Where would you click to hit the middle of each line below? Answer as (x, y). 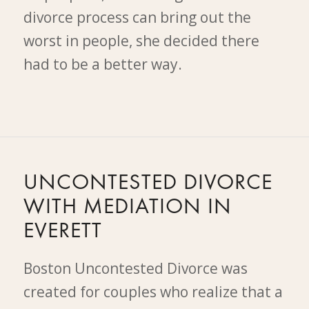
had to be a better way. (102, 64)
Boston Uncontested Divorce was (135, 268)
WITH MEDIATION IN (127, 207)
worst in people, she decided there (141, 40)
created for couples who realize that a (153, 291)
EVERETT (62, 231)
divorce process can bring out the (137, 17)
